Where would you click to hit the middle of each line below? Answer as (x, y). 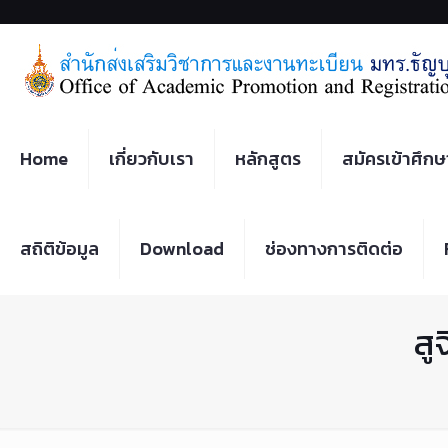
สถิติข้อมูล (59, 248)
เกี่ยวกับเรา (151, 158)
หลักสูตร (268, 158)
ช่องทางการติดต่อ (334, 248)
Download (182, 248)
